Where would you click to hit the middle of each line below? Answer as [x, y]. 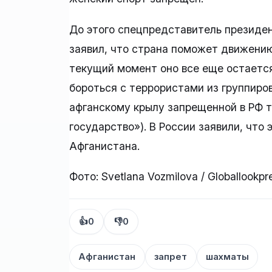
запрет [171, 257]
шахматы [227, 257]
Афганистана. [104, 146]
